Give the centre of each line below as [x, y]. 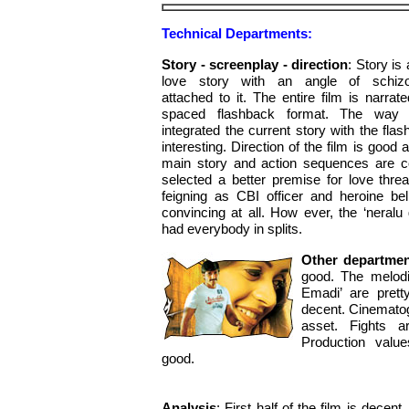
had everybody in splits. [232, 229]
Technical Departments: [237, 33]
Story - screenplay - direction [255, 64]
